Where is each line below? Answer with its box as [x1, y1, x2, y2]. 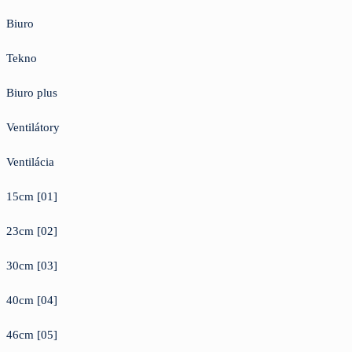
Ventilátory [6, 120, 60, 134]
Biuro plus [6, 86, 57, 99]
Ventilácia [6, 155, 54, 168]
